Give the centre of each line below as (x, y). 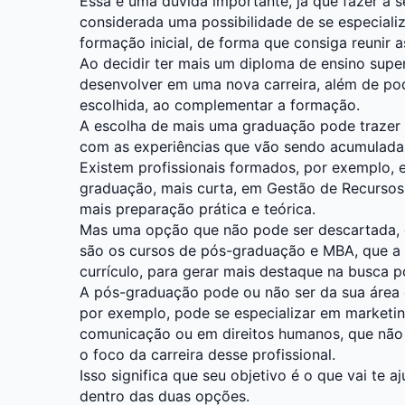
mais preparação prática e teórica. (198, 208)
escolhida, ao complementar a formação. (220, 104)
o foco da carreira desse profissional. (207, 354)
